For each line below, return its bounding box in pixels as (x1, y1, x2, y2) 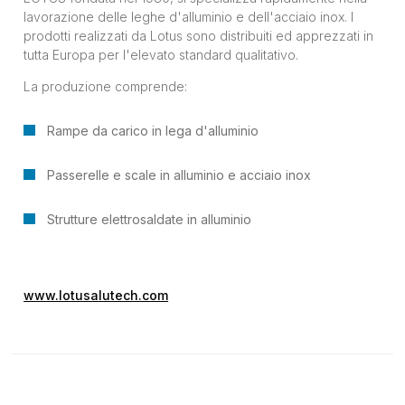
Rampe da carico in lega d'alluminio (46, 122, 259, 138)
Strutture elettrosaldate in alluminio (46, 211, 251, 227)
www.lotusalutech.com (24, 287, 169, 303)
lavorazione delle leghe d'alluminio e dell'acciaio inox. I (24, 8, 354, 24)
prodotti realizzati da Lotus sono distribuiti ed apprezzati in (24, 27, 374, 43)
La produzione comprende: (24, 78, 188, 94)
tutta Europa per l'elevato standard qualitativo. (24, 46, 299, 62)
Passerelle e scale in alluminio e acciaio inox (46, 166, 311, 183)
